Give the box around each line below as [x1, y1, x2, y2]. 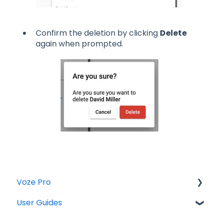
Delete [160, 27, 187, 39]
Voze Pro [17, 176, 51, 188]
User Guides [17, 197, 62, 209]
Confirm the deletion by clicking [36, 27, 160, 39]
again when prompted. [36, 38, 123, 50]
